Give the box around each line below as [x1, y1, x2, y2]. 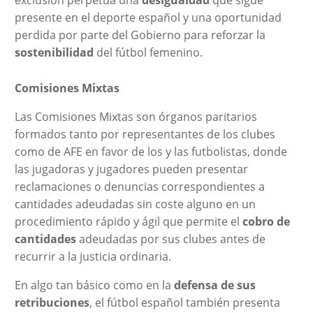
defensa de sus [173, 277, 256, 293]
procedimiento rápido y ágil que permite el [14, 213, 242, 229]
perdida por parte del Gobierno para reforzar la [14, 27, 265, 43]
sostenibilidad [14, 44, 96, 60]
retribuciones [14, 294, 89, 310]
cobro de [242, 213, 290, 229]
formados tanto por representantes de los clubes [14, 126, 275, 142]
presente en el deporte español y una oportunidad [14, 9, 282, 25]
